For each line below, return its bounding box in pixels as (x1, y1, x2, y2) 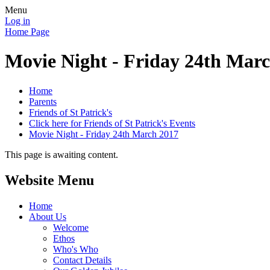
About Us (29, 211, 66, 222)
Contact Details (53, 254, 111, 265)
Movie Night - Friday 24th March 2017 (29, 128, 178, 139)
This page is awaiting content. (5, 149, 118, 160)
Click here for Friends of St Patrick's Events (29, 118, 195, 128)
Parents (29, 96, 57, 107)
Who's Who (53, 243, 98, 254)
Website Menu (5, 172, 94, 188)
